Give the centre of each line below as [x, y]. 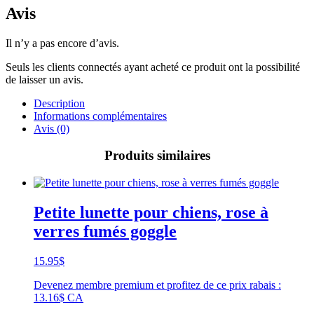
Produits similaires [157, 156]
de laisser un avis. [45, 79]
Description [59, 103]
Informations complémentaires [100, 116]
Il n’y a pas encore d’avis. [62, 43]
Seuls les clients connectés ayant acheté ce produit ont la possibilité [153, 67]
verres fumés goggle [105, 231]
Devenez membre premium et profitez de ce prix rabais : [157, 285]
